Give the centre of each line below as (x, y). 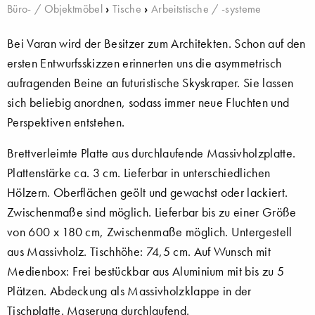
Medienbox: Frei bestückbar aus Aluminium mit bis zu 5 (146, 271)
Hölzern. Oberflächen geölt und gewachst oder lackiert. (148, 192)
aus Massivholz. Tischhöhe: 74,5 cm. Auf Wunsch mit (139, 251)
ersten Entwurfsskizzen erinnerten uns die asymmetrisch (144, 63)
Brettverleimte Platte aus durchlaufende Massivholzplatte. (152, 153)
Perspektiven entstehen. (66, 122)
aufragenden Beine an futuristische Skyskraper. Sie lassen (150, 83)
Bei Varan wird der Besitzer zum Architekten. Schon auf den (156, 43)
